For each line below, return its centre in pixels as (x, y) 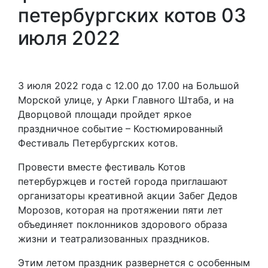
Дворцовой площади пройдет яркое (105, 115)
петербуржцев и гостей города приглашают (123, 182)
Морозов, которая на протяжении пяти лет (121, 210)
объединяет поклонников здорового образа (123, 225)
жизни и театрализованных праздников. (114, 239)
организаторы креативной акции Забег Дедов (128, 196)
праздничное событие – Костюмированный (121, 129)
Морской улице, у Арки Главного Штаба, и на (126, 100)
